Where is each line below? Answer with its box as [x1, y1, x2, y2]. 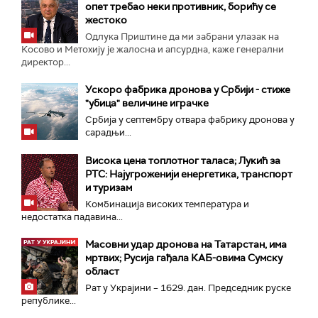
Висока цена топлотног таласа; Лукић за [85, 154, 280, 167]
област [85, 265, 119, 278]
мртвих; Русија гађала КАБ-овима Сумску [85, 251, 283, 264]
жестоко [85, 13, 127, 26]
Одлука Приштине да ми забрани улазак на [85, 30, 279, 43]
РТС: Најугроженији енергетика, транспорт [85, 168, 292, 180]
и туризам [85, 181, 132, 194]
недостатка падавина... [21, 211, 123, 223]
